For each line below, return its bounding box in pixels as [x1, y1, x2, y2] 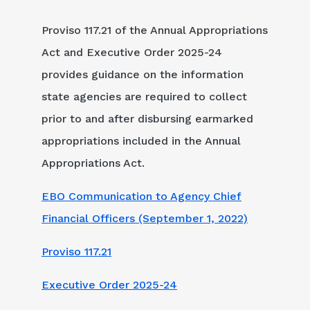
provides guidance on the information [42, 68, 244, 82]
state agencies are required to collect [42, 90, 247, 104]
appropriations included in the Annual [42, 134, 241, 148]
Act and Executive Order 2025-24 [42, 46, 222, 60]
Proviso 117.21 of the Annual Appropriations [42, 24, 268, 37]
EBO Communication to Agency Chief [42, 190, 241, 203]
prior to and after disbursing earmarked [42, 112, 253, 126]
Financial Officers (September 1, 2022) [42, 212, 248, 226]
